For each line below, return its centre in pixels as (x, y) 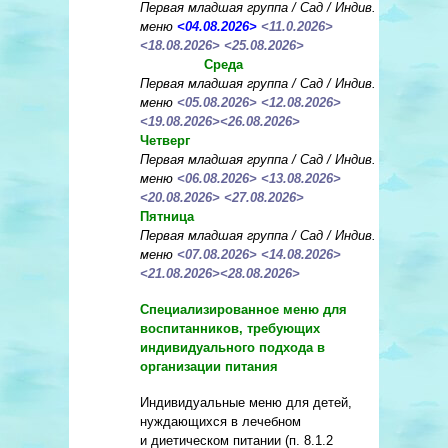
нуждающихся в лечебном (220, 422)
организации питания (209, 367)
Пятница (167, 217)
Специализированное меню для (243, 310)
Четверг (165, 141)
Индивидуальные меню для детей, (246, 403)
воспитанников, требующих (230, 329)
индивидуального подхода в (232, 348)
